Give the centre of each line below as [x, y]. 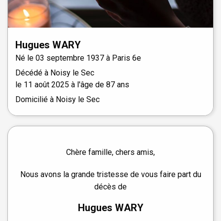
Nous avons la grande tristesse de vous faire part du [110, 174]
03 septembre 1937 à [74, 58]
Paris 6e [127, 58]
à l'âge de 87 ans [99, 84]
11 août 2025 [46, 84]
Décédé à [33, 73]
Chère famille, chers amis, [110, 152]
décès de [110, 186]
